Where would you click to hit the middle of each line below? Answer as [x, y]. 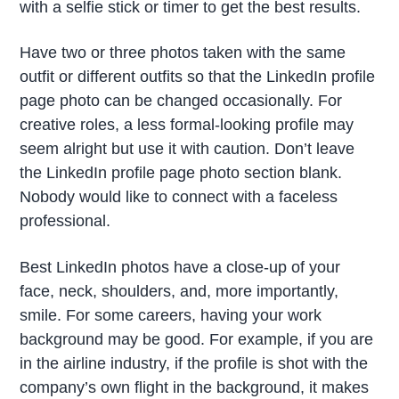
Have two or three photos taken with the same [183, 53]
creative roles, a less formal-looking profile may [187, 125]
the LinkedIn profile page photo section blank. [181, 173]
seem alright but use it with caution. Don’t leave [187, 149]
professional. [65, 221]
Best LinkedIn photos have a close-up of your [180, 268]
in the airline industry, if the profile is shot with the [194, 364]
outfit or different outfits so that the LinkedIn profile [198, 77]
